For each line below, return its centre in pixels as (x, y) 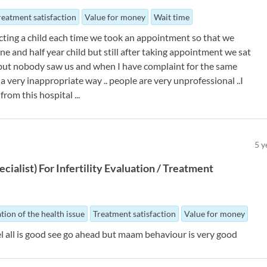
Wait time (172, 17)
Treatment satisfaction (135, 214)
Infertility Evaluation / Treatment (135, 168)
